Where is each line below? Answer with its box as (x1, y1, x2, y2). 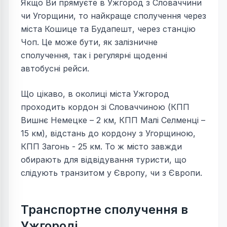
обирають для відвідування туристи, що (21, 155, 186, 165)
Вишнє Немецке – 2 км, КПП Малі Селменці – (21, 115, 205, 125)
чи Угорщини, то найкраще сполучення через (21, 11, 206, 21)
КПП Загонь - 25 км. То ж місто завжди (21, 141, 182, 152)
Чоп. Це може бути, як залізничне (21, 37, 158, 47)
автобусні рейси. (21, 63, 89, 73)
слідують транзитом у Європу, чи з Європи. (21, 168, 202, 178)
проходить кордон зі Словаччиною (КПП (21, 102, 190, 112)
